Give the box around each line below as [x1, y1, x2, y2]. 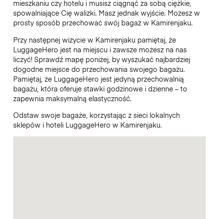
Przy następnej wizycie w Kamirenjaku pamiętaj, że [13, 34, 176, 44]
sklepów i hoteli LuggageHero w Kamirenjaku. [13, 119, 164, 130]
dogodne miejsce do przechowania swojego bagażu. [13, 64, 185, 74]
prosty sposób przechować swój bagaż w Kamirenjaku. [13, 18, 193, 28]
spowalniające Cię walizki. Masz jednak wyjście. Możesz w [13, 8, 200, 18]
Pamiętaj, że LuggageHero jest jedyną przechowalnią [13, 73, 184, 84]
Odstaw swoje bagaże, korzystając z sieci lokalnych [13, 109, 180, 120]
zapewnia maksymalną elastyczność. [13, 93, 133, 103]
